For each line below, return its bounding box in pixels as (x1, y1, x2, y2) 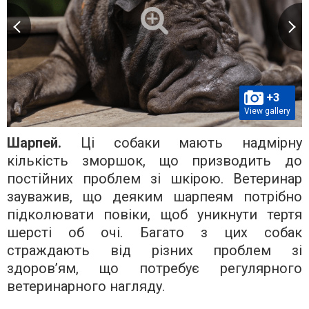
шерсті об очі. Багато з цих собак (7, 224, 302, 241)
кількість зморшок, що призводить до (7, 152, 302, 170)
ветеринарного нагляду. (7, 278, 165, 295)
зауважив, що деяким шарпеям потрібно (7, 188, 302, 206)
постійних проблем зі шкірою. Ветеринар (7, 170, 302, 188)
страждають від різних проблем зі (7, 242, 302, 259)
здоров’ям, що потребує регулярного (7, 260, 302, 277)
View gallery (244, 106, 290, 117)
